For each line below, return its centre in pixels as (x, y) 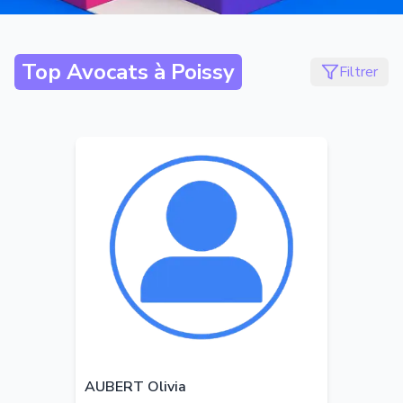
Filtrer (358, 72)
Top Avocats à (96, 72)
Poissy (203, 72)
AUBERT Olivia (135, 387)
